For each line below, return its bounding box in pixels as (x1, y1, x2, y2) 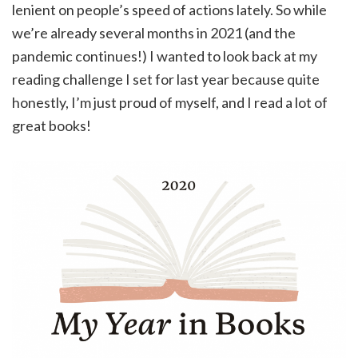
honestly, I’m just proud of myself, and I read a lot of (12, 93, 328, 111)
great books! (12, 117, 91, 134)
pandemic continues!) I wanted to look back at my (12, 47, 317, 65)
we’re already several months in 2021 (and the (12, 24, 296, 42)
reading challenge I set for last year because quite (12, 70, 320, 88)
